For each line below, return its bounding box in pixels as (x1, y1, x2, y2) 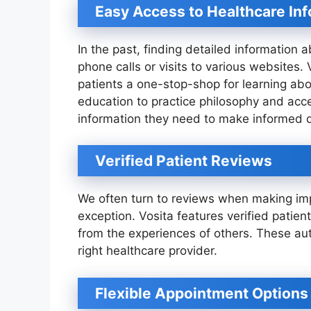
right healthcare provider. (78, 244, 217, 258)
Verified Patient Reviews (95, 152, 272, 170)
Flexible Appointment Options (95, 284, 308, 302)
